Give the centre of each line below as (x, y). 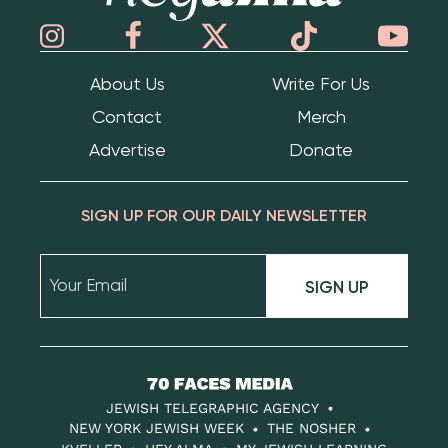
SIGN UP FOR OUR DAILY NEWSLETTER (224, 215)
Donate (321, 149)
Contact (127, 116)
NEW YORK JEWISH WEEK (156, 428)
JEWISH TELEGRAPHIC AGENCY (212, 407)
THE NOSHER (311, 428)
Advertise (127, 149)
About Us (127, 83)
